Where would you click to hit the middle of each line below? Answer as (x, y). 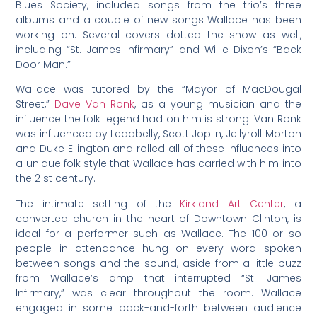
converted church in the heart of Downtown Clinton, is (158, 218)
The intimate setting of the (98, 203)
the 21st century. (56, 179)
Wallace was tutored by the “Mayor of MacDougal (158, 90)
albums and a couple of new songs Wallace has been (158, 20)
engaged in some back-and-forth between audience (158, 307)
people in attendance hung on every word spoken (158, 248)
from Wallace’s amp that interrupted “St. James (158, 278)
